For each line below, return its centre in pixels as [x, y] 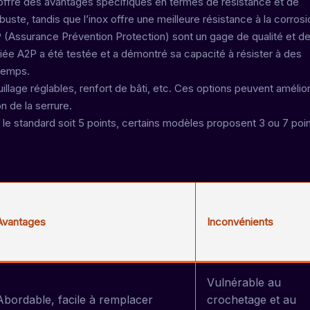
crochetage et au [252, 300]
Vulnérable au [244, 282]
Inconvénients [240, 222]
